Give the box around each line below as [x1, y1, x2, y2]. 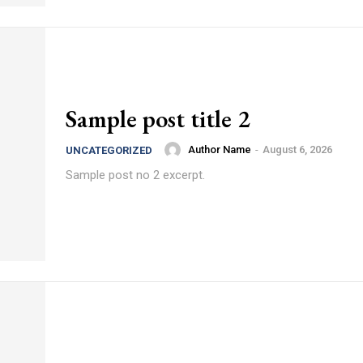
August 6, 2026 [263, 143, 332, 156]
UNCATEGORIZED [66, 143, 152, 156]
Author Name [188, 143, 251, 156]
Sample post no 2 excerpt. [66, 167, 205, 182]
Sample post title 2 [66, 102, 250, 135]
